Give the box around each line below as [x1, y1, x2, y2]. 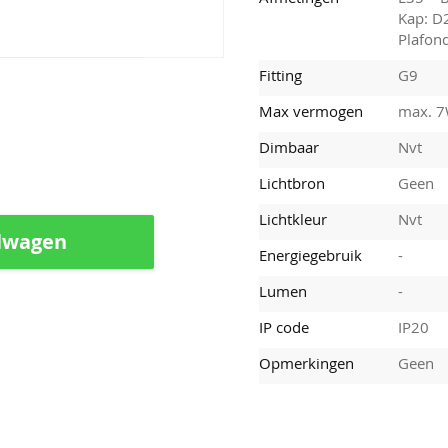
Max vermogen [259, 100, 364, 121]
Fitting [259, 64, 303, 85]
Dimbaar [259, 136, 320, 157]
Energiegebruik [259, 244, 363, 265]
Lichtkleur [259, 208, 328, 229]
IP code [259, 316, 310, 337]
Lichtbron [259, 172, 326, 193]
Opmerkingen [259, 352, 355, 373]
